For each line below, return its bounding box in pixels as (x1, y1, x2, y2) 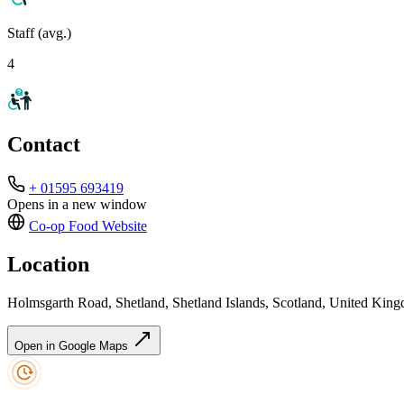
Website (98, 218, 147, 234)
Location (7, 252, 89, 277)
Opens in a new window (7, 197, 147, 213)
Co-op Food (29, 218, 98, 234)
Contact (7, 133, 80, 157)
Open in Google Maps (14, 339, 132, 353)
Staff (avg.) (7, 24, 71, 41)
